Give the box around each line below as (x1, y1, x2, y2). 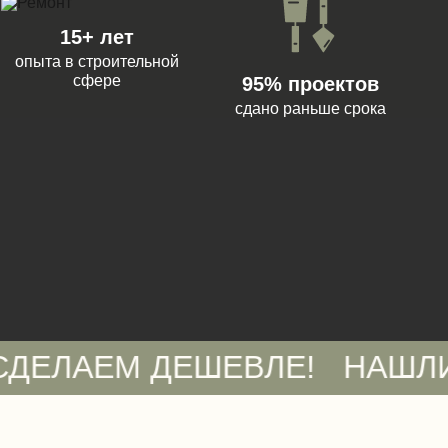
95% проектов (242, 73, 380, 95)
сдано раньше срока (235, 100, 387, 117)
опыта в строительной (15, 53, 180, 70)
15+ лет (60, 26, 135, 48)
